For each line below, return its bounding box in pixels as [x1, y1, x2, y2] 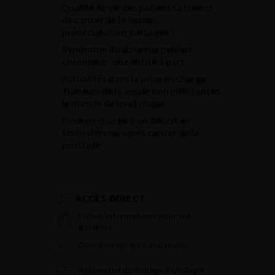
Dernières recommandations [79, 239, 188, 250]
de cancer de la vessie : [62, 13, 158, 26]
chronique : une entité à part [62, 55, 185, 68]
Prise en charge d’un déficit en [62, 114, 190, 126]
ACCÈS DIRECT [75, 190, 145, 205]
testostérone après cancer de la [62, 126, 199, 139]
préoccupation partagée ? [62, 25, 175, 38]
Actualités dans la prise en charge [62, 72, 206, 85]
